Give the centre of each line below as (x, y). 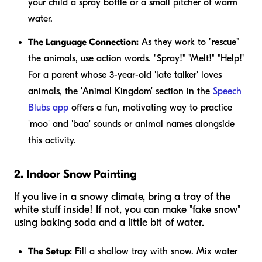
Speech (227, 91)
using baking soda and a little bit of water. (109, 222)
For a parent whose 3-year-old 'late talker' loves (125, 75)
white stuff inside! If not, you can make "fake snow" (127, 209)
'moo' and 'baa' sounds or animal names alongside (131, 124)
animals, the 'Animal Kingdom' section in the (120, 91)
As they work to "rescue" (189, 42)
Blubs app (48, 107)
